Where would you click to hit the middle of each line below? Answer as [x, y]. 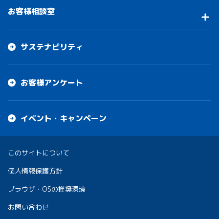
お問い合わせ [28, 207]
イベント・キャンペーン [64, 119]
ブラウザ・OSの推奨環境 [47, 189]
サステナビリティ [52, 47]
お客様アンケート [52, 83]
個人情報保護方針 [35, 171]
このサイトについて [39, 153]
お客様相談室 [31, 11]
